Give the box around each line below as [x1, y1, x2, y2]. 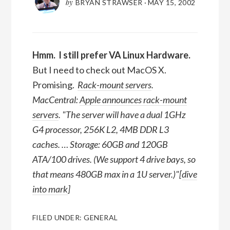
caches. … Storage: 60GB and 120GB [32, 138, 168, 150]
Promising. [32, 79, 78, 90]
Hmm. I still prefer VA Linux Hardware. [32, 49, 190, 61]
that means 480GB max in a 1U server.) [32, 168, 176, 180]
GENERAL [84, 213, 118, 222]
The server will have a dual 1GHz [65, 108, 186, 120]
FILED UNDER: [32, 213, 84, 222]
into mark [32, 183, 68, 195]
